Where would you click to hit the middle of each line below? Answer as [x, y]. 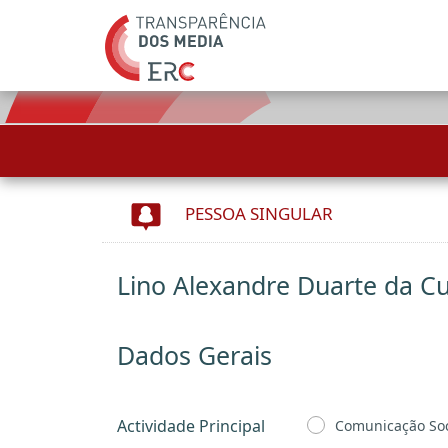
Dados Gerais [194, 355]
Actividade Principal [191, 426]
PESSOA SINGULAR [258, 213]
